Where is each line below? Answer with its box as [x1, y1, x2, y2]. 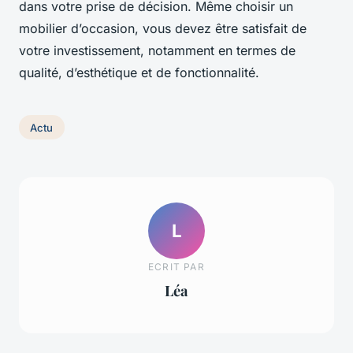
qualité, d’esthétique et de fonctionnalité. [19, 64, 263, 80]
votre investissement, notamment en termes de [19, 42, 295, 58]
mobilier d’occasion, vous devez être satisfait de [19, 20, 307, 36]
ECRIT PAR [148, 261, 205, 273]
